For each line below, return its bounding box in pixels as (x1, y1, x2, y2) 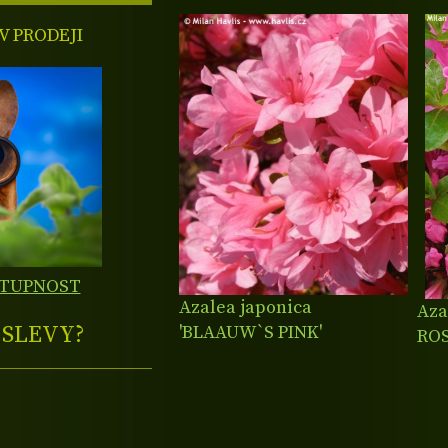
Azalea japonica (179, 296, 313, 320)
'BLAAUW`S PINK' (179, 321, 323, 345)
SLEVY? (2, 320, 86, 351)
